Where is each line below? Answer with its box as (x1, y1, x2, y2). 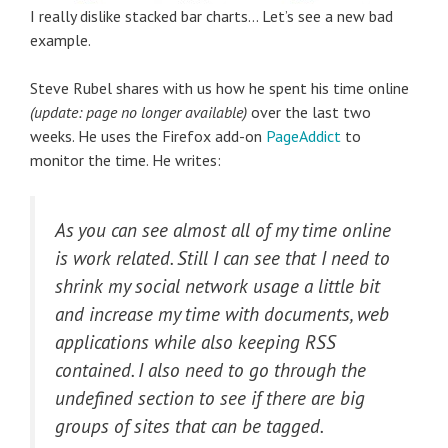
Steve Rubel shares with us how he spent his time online (30, 78, 409, 98)
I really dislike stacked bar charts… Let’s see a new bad (30, 6, 393, 26)
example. (30, 30, 91, 50)
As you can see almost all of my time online (55, 217, 391, 242)
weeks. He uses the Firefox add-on (30, 126, 266, 146)
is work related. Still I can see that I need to (55, 245, 390, 270)
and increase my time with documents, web (55, 301, 389, 326)
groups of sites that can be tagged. (55, 413, 324, 438)
